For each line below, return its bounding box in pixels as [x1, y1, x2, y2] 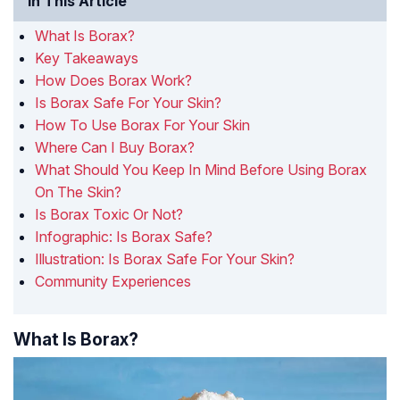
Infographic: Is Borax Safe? [35, 228, 212, 246]
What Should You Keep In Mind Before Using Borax [35, 161, 367, 179]
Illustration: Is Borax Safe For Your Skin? [35, 250, 295, 269]
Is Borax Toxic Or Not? [35, 205, 187, 224]
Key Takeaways [35, 49, 138, 68]
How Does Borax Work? [35, 71, 192, 90]
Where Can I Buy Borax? [35, 138, 195, 157]
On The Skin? [35, 183, 121, 202]
